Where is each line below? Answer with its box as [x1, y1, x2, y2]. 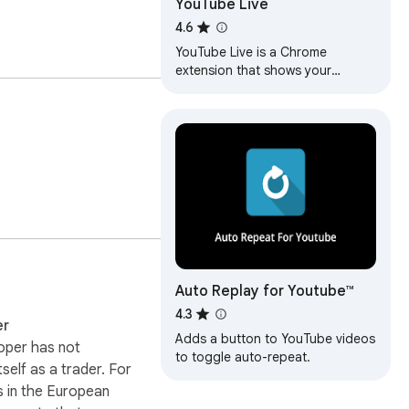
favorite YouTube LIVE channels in [175, 79, 374, 97]
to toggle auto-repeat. [175, 349, 310, 366]
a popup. [175, 98, 230, 115]
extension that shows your [175, 61, 331, 79]
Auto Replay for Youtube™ [175, 282, 354, 301]
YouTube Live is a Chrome [175, 43, 327, 60]
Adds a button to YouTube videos [175, 330, 375, 348]
